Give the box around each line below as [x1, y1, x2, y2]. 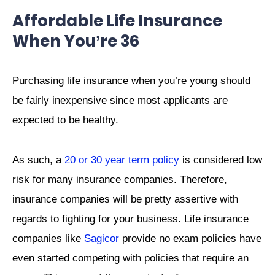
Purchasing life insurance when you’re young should [12, 75, 250, 87]
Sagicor [84, 232, 119, 244]
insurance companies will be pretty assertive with [12, 193, 238, 205]
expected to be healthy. [12, 114, 118, 126]
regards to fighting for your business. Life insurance [12, 212, 249, 225]
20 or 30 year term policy [64, 153, 179, 166]
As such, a [12, 153, 64, 166]
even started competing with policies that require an [12, 252, 249, 264]
